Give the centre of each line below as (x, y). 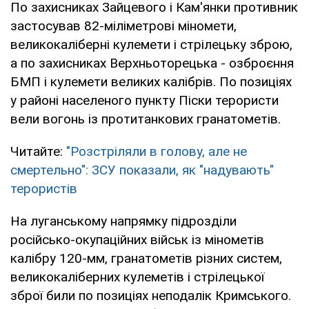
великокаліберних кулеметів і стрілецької (137, 277)
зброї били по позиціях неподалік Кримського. (151, 295)
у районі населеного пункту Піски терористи (144, 100)
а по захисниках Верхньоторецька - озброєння (152, 63)
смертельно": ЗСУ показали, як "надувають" (142, 170)
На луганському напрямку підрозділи (123, 221)
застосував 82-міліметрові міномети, (123, 26)
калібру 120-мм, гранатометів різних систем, (146, 258)
